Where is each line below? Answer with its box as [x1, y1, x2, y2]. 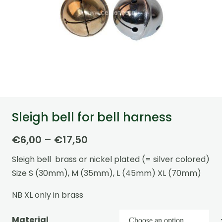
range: [87, 146, 120, 160]
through [87, 173, 128, 188]
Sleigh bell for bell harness [12, 109, 172, 126]
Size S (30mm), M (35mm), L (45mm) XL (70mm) [12, 167, 201, 179]
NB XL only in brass [12, 189, 83, 201]
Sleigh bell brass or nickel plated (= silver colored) [12, 154, 210, 166]
